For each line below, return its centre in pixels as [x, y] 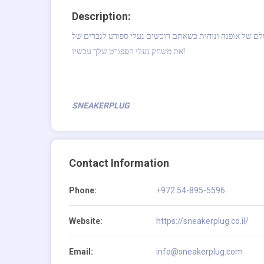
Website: [86, 221]
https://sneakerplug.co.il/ [202, 221]
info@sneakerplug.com [199, 252]
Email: [81, 252]
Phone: [83, 191]
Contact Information [119, 163]
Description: [101, 16]
